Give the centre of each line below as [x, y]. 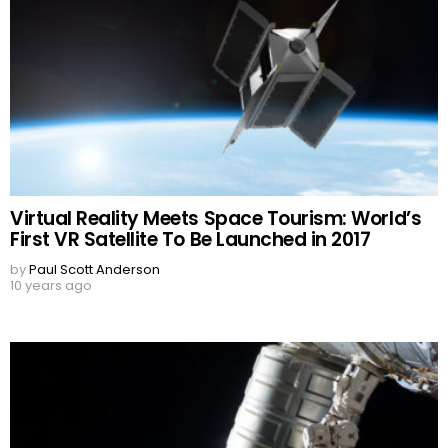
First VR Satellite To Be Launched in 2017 [190, 240]
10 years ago [51, 286]
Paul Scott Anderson [94, 270]
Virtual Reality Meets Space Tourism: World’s [216, 219]
